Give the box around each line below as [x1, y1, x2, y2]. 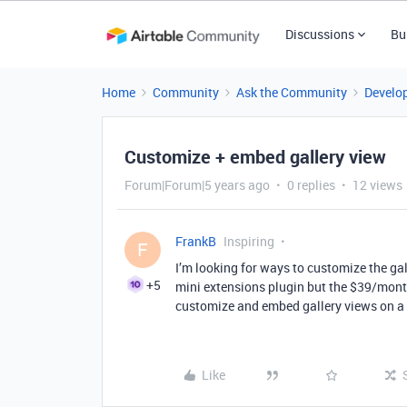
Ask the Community [236, 84, 347, 101]
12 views [352, 176, 402, 194]
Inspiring [223, 233, 274, 250]
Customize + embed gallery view [124, 144, 386, 169]
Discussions [284, 25, 354, 43]
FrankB [175, 233, 216, 250]
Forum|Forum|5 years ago [124, 176, 270, 194]
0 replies [287, 176, 335, 194]
